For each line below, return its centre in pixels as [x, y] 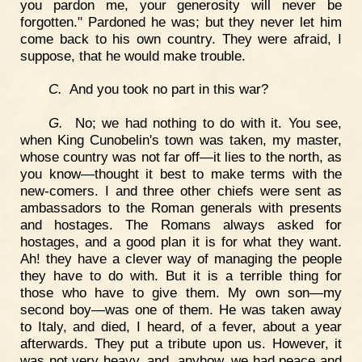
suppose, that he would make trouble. [133, 55]
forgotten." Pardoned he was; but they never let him [181, 21]
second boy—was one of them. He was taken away [181, 310]
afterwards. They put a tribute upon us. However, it [181, 344]
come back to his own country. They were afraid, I [181, 38]
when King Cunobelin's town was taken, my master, [181, 140]
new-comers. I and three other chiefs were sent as [181, 191]
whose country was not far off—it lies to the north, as [181, 157]
